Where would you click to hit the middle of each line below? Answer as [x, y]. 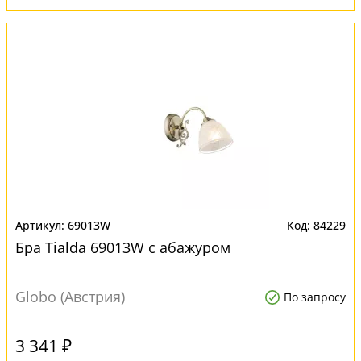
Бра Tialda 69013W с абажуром [123, 247]
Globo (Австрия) [70, 297]
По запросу [315, 297]
